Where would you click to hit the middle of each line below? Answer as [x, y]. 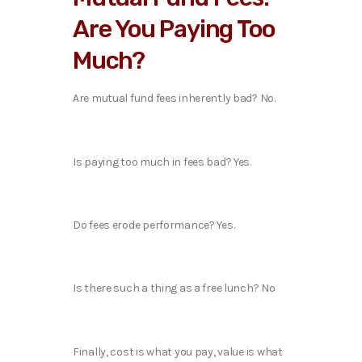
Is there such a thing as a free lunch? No [174, 288]
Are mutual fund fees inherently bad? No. [175, 99]
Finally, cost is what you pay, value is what [178, 351]
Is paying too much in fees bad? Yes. [162, 162]
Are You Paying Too [174, 29]
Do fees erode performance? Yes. [155, 225]
